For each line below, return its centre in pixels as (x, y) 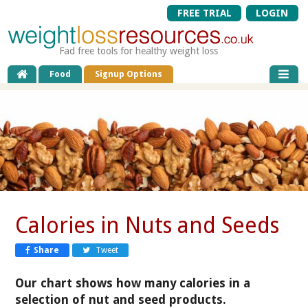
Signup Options (129, 74)
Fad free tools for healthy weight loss (139, 51)
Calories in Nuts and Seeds (147, 225)
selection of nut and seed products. (121, 299)
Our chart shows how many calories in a (133, 283)
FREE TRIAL (204, 13)
